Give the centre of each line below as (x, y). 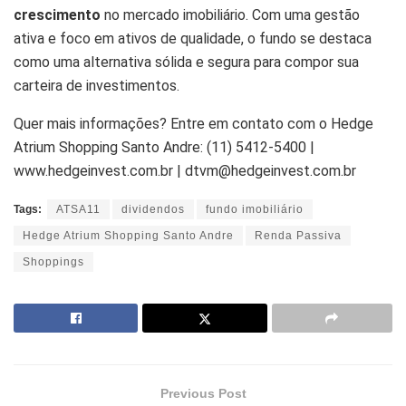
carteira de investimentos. (97, 85)
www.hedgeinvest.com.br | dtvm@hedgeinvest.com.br (185, 170)
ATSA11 (78, 209)
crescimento (57, 14)
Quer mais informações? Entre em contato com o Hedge (193, 123)
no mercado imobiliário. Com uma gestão (230, 14)
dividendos (153, 209)
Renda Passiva (298, 235)
